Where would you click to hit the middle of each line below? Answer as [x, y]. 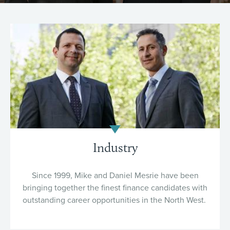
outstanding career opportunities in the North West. [115, 200]
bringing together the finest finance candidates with [115, 188]
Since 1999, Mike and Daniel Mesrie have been [115, 176]
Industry [115, 147]
